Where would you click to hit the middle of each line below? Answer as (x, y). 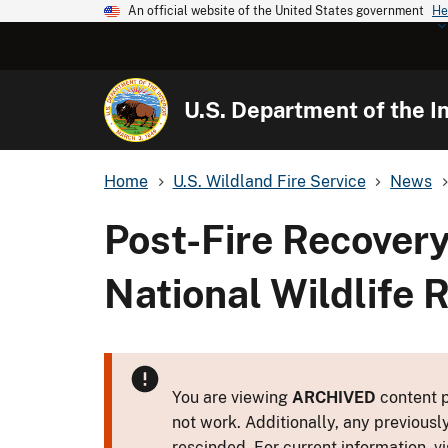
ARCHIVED (334, 397)
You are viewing (232, 397)
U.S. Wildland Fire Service (269, 181)
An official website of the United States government (276, 11)
